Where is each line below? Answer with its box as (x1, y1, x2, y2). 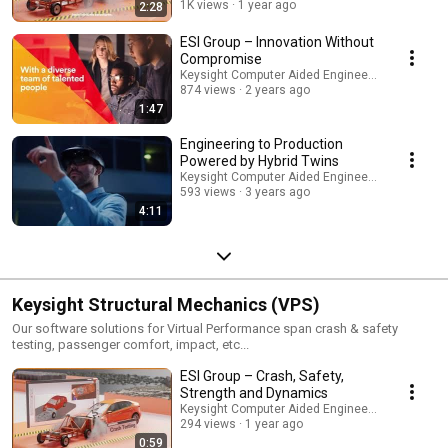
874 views (180, 82, 236, 97)
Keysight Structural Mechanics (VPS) (12, 293, 320, 315)
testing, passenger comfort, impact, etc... (12, 336, 249, 352)
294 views (180, 416, 236, 431)
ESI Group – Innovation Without (180, 33, 374, 50)
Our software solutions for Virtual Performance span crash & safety (12, 320, 398, 336)
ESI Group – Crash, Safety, (180, 367, 344, 384)
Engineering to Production (180, 135, 343, 152)
